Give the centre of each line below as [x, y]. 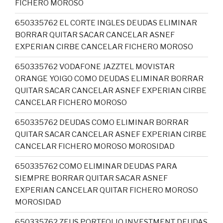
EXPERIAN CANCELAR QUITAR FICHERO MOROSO [107, 190]
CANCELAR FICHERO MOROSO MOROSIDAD [95, 146]
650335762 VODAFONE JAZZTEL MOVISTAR [95, 67]
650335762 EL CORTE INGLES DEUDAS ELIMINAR [106, 23]
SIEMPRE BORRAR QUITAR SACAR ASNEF [91, 178]
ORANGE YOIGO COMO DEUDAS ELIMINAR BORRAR [109, 79]
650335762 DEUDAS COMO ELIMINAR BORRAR [102, 122]
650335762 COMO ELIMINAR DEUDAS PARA [96, 166]
